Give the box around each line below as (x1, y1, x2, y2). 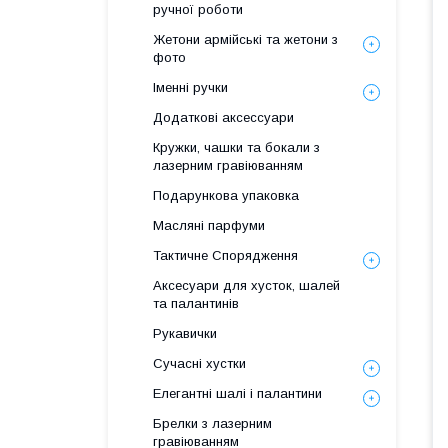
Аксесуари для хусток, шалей (153, 278, 340, 293)
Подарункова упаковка (153, 188, 299, 203)
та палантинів (153, 296, 239, 311)
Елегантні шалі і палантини (153, 386, 322, 401)
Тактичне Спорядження (153, 248, 298, 263)
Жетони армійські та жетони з (153, 32, 338, 47)
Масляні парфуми (153, 218, 265, 233)
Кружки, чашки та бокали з (153, 140, 320, 155)
